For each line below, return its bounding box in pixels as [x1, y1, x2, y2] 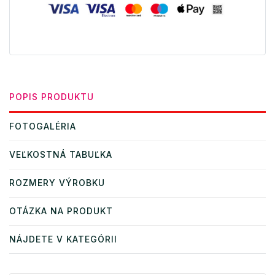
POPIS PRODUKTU [9, 91, 94, 102]
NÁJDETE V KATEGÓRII [9, 233, 117, 244]
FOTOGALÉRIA [9, 120, 76, 131]
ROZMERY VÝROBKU [9, 177, 105, 188]
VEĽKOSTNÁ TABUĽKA [9, 149, 112, 160]
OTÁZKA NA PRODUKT [9, 205, 113, 216]
